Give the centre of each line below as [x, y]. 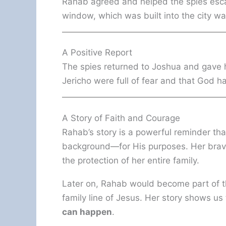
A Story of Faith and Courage [121, 118]
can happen [87, 212]
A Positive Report [97, 53]
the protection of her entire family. [131, 160]
